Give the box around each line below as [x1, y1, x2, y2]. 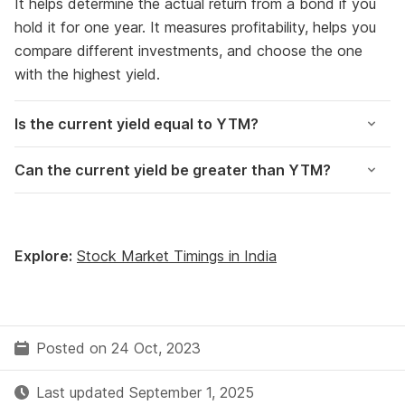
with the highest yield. [14, 65, 160, 83]
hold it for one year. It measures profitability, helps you [14, 18, 376, 36]
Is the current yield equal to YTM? [14, 115, 259, 133]
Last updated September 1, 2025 [36, 383, 254, 401]
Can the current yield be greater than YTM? [14, 161, 331, 179]
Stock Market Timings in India [77, 247, 277, 265]
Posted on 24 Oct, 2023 [36, 339, 201, 357]
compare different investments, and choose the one [14, 42, 363, 60]
